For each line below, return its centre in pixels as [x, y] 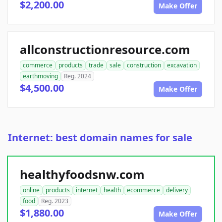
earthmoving [40, 76]
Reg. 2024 [78, 76]
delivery [177, 190]
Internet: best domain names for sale [100, 138]
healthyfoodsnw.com [82, 174]
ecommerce [143, 190]
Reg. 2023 [55, 201]
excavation [182, 65]
